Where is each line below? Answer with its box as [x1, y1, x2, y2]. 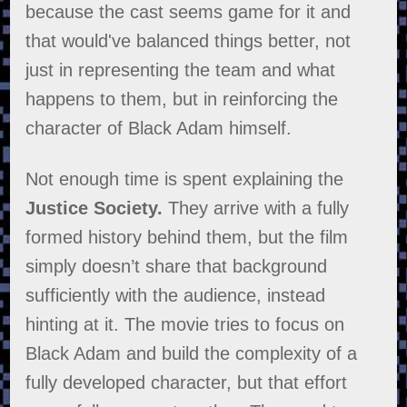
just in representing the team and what [25, 60, 336, 81]
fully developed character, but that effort [25, 372, 348, 393]
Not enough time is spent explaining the [25, 169, 344, 190]
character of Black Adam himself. [25, 118, 293, 139]
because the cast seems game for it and [25, 2, 352, 23]
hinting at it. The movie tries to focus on [25, 314, 345, 335]
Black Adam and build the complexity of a [25, 343, 358, 364]
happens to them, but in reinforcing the [25, 89, 339, 110]
